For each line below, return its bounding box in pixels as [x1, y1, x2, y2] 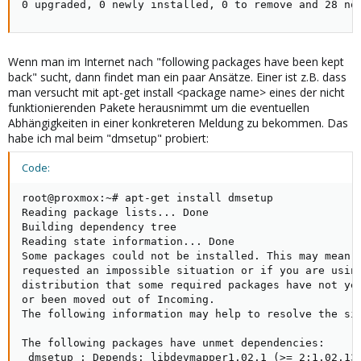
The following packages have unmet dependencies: [22, 337, 325, 349]
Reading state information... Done [22, 235, 234, 247]
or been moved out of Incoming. [22, 293, 215, 305]
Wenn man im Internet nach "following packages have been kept [8, 54, 344, 69]
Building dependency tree [22, 221, 222, 233]
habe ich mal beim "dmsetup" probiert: [8, 131, 209, 146]
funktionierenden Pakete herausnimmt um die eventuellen [8, 100, 309, 115]
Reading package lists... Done [22, 206, 209, 218]
